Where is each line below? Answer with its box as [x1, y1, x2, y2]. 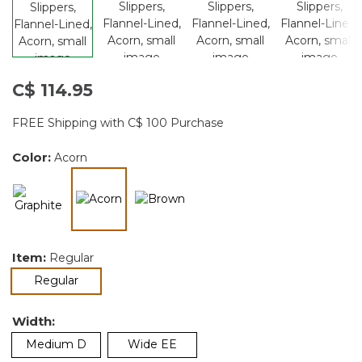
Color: [12, 149, 54, 165]
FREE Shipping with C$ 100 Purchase [12, 115, 224, 130]
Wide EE [128, 336, 177, 351]
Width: [12, 313, 55, 329]
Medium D [26, 336, 86, 351]
